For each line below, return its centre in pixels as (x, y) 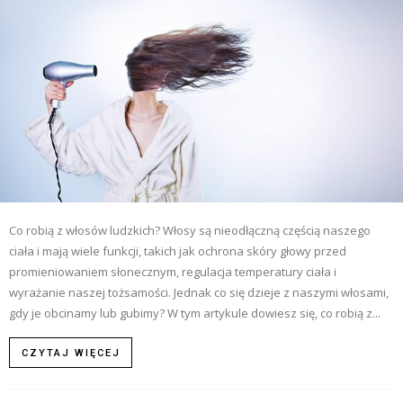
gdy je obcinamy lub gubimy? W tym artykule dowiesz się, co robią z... (195, 313)
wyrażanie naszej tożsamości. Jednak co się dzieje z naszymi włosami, (199, 292)
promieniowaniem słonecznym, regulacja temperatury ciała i (173, 271)
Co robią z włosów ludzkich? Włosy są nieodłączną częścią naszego (190, 230)
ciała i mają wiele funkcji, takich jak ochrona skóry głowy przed (178, 251)
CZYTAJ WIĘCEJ (71, 353)
